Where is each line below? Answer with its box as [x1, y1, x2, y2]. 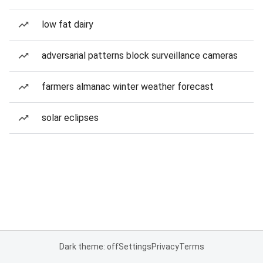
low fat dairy [42, 19, 93, 30]
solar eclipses [42, 112, 99, 123]
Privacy [151, 242, 179, 251]
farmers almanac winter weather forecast [42, 81, 214, 92]
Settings [118, 242, 151, 251]
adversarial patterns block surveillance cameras [42, 50, 238, 61]
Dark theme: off [59, 242, 119, 251]
